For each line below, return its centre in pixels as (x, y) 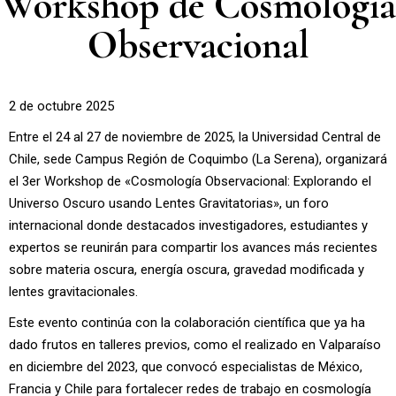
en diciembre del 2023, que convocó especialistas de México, (186, 367)
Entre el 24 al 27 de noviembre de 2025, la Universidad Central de (195, 137)
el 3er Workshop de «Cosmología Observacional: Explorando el (190, 182)
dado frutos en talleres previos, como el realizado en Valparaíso (195, 345)
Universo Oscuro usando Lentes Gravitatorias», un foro (169, 204)
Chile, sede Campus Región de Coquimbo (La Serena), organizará (198, 160)
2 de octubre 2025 (61, 107)
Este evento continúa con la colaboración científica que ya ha (187, 323)
